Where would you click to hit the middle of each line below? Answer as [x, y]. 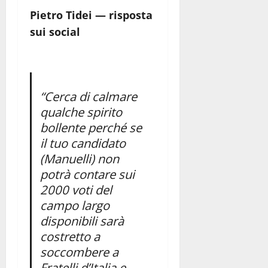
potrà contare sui [87, 174]
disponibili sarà [82, 220]
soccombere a [79, 252]
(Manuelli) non [79, 158]
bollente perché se [91, 127]
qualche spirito [81, 112]
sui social [55, 31]
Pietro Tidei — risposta [91, 15]
